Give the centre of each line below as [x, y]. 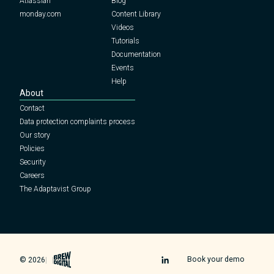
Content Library [136, 14]
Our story [35, 135]
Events [123, 68]
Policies [32, 149]
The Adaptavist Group [55, 189]
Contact [32, 109]
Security [33, 162]
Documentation [136, 55]
